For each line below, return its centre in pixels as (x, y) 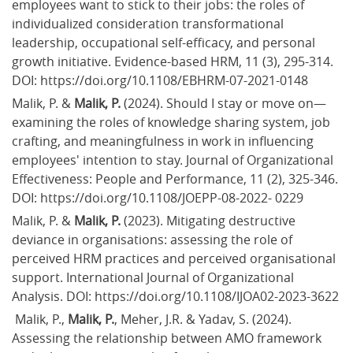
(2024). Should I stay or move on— (223, 103)
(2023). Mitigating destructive (211, 220)
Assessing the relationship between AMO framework (168, 338)
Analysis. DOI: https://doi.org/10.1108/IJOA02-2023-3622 (175, 296)
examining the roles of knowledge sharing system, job (173, 122)
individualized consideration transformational (149, 23)
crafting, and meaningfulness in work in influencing (164, 141)
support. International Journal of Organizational (154, 277)
